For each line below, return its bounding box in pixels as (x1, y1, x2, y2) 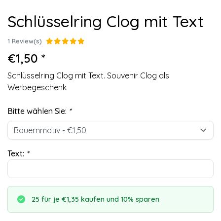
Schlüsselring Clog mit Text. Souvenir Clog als (7, 71, 169, 80)
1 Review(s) (7, 37, 42, 45)
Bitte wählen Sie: (7, 106, 69, 116)
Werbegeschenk (7, 82, 67, 92)
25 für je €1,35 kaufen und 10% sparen (32, 195, 159, 204)
